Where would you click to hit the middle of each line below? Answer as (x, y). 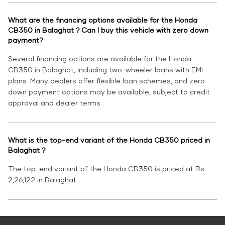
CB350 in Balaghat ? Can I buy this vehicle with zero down (108, 30)
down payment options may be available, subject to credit (109, 92)
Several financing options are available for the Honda (100, 59)
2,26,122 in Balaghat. (43, 180)
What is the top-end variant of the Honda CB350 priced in (109, 140)
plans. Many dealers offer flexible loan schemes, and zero (106, 81)
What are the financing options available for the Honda (103, 20)
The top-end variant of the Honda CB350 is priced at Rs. (107, 169)
